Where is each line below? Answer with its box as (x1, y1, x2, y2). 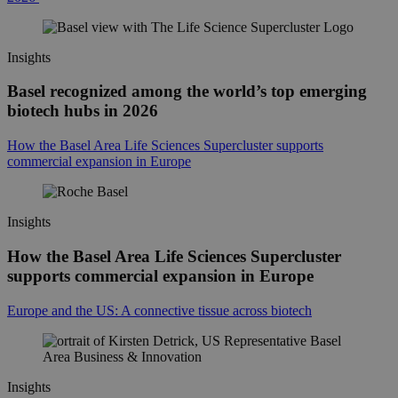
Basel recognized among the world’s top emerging (7, 82, 367, 101)
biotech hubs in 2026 (7, 101, 163, 121)
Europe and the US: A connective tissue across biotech (7, 302, 312, 318)
